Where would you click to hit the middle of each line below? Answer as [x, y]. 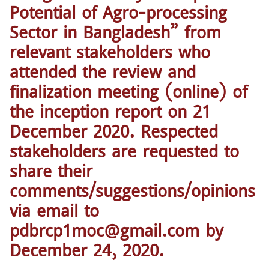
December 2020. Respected [114, 131]
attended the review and [103, 71]
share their [51, 171]
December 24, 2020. [87, 250]
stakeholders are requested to [124, 151]
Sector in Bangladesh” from [115, 32]
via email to [54, 210]
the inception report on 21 [110, 111]
